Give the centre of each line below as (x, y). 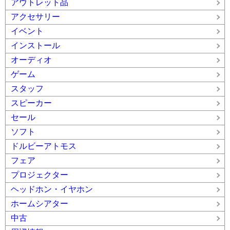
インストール (35, 45)
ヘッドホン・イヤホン (52, 189)
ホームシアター (40, 204)
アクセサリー (35, 17)
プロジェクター (40, 175)
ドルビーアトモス (44, 146)
